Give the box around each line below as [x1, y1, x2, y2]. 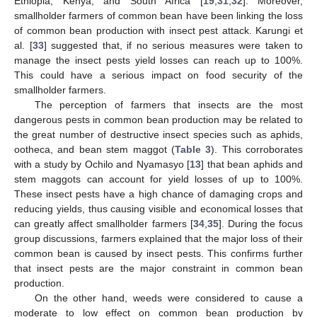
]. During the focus [218, 218, 303, 230]
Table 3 [174, 144, 212, 156]
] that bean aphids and [201, 158, 304, 171]
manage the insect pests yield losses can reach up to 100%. [14, 54, 303, 67]
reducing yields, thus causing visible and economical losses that [14, 203, 303, 215]
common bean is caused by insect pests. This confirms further [14, 248, 303, 260]
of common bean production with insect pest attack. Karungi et [14, 25, 303, 37]
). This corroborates [211, 144, 303, 156]
